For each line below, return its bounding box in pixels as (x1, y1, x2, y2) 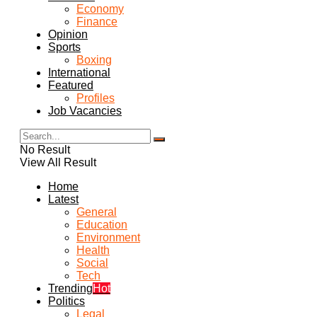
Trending (48, 282, 93, 294)
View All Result (20, 156, 96, 168)
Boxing (76, 54, 112, 66)
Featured (48, 79, 93, 91)
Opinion (48, 28, 88, 40)
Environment (76, 231, 140, 243)
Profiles (76, 92, 115, 104)
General (76, 206, 117, 218)
